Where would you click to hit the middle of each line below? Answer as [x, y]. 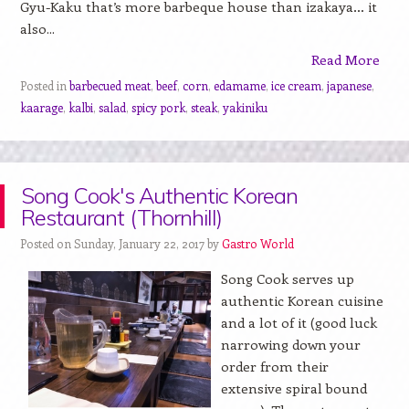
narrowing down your [290, 344]
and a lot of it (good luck [299, 322]
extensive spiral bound [294, 388]
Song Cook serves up [287, 278]
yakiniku [245, 107]
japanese [349, 85]
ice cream [296, 85]
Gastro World [257, 243]
